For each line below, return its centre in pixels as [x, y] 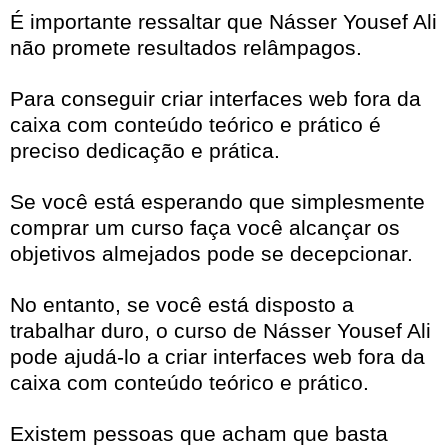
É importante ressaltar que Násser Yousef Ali [223, 22]
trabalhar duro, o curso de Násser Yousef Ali [220, 331]
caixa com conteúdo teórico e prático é [195, 125]
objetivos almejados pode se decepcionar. [211, 254]
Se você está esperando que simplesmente [217, 202]
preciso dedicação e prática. [145, 151]
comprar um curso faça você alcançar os [205, 228]
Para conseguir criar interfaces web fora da [215, 99]
